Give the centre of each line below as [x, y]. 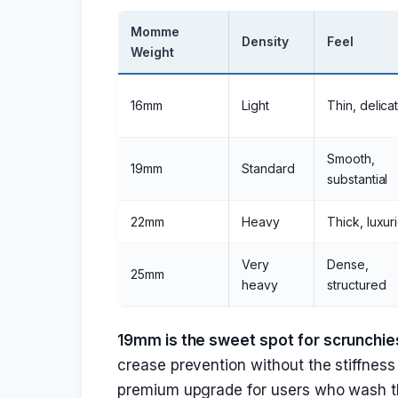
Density [265, 41]
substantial [358, 179]
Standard [268, 168]
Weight [152, 52]
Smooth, [351, 159]
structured [357, 285]
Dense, [348, 264]
